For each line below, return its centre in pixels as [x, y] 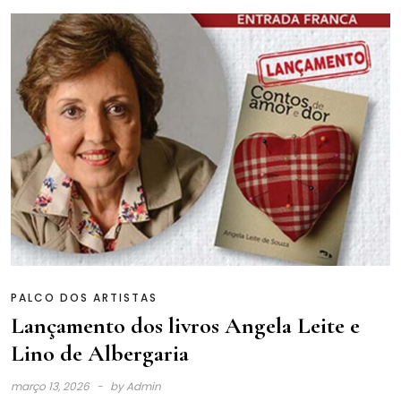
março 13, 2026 [51, 387]
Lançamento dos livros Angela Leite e [185, 326]
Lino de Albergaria [100, 354]
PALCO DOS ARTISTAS [84, 298]
